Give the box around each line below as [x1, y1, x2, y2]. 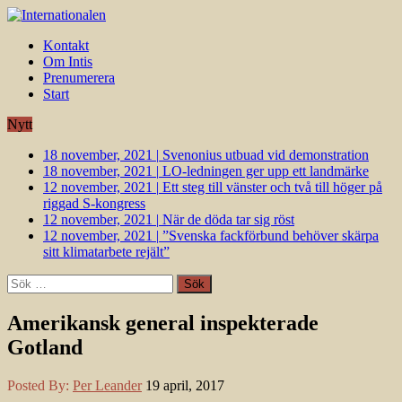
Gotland [7, 335, 83, 359]
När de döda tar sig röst [162, 212, 294, 227]
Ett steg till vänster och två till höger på [162, 179, 382, 195]
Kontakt [43, 38, 89, 53]
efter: [6, 290, 35, 305]
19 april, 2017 [145, 377, 224, 393]
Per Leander [73, 377, 142, 393]
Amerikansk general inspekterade [7, 310, 319, 335]
